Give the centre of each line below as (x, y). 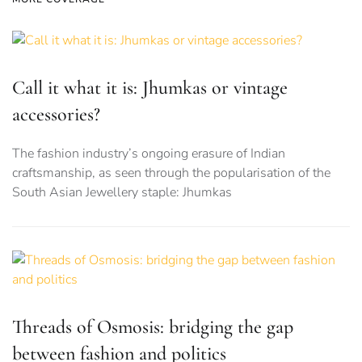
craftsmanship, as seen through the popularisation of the (171, 173)
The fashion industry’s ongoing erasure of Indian (149, 154)
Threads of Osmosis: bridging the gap (153, 327)
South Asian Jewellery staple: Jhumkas (122, 193)
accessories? (56, 115)
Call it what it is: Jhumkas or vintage (150, 88)
